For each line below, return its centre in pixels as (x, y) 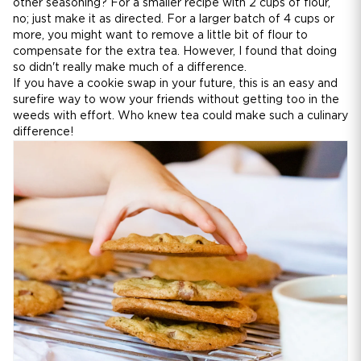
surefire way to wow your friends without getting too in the (176, 100)
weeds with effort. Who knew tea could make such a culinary (180, 116)
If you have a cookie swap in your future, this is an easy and (175, 84)
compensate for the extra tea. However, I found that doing (175, 52)
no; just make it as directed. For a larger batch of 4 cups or (174, 20)
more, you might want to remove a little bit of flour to (160, 36)
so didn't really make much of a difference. (130, 68)
